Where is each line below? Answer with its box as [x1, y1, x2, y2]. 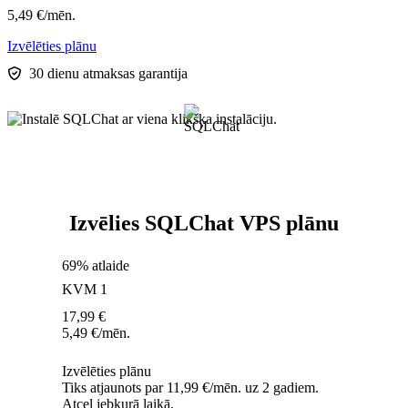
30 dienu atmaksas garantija [29, 66, 188, 82]
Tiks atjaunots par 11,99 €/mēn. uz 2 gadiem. [62, 380, 319, 396]
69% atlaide [62, 258, 129, 274]
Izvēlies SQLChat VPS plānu [69, 211, 339, 236]
